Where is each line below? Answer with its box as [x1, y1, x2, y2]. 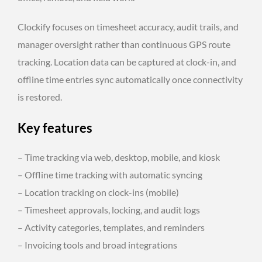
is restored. [18, 91, 62, 102]
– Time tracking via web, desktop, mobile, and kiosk [18, 151, 220, 163]
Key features [18, 119, 92, 136]
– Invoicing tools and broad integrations [18, 239, 177, 250]
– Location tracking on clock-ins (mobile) [18, 186, 179, 198]
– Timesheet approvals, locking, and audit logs [18, 204, 200, 215]
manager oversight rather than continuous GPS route [18, 38, 230, 50]
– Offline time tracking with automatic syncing [18, 168, 202, 180]
